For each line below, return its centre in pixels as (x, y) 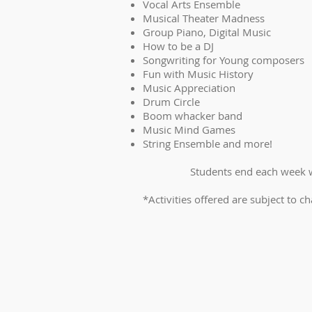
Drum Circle (171, 102)
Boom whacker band (193, 116)
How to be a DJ (178, 46)
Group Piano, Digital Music (207, 32)
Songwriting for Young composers (224, 60)
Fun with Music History (198, 74)
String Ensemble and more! (208, 143)
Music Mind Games (189, 130)
